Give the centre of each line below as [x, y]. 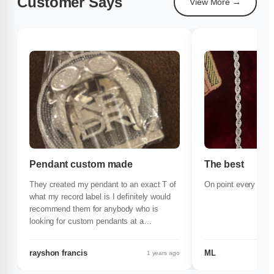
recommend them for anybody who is [94, 209]
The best [224, 165]
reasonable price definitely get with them [99, 234]
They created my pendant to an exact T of [103, 185]
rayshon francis [58, 253]
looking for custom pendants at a [87, 221]
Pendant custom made [81, 165]
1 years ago [163, 253]
